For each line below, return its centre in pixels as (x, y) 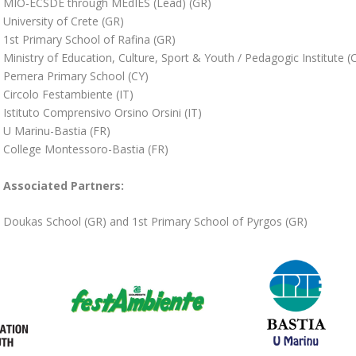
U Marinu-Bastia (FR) (56, 131)
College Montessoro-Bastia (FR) (85, 149)
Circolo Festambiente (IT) (68, 95)
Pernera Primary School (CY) (75, 76)
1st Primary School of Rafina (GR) (89, 40)
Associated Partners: (63, 185)
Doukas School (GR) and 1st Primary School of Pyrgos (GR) (155, 221)
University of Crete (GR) (63, 21)
